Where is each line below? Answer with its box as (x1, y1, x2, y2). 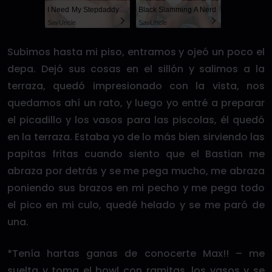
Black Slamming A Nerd (138, 5, 216, 14)
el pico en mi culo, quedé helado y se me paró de (7, 198, 265, 212)
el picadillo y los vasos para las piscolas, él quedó (7, 113, 265, 127)
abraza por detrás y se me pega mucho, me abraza (7, 164, 265, 178)
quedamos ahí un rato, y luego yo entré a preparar (7, 96, 265, 110)
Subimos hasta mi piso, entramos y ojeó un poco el (7, 45, 265, 59)
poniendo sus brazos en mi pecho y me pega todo (7, 181, 265, 195)
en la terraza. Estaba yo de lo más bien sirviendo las (7, 130, 265, 144)
